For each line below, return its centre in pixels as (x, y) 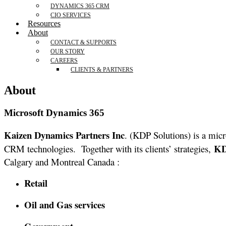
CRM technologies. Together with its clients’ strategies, (109, 148)
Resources (44, 23)
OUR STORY (68, 51)
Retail (39, 183)
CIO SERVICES (71, 15)
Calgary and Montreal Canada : (62, 161)
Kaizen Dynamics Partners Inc (64, 135)
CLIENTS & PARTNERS (102, 70)
